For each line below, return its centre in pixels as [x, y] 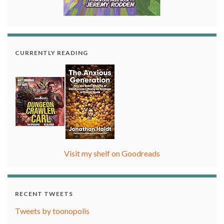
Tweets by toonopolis [52, 210]
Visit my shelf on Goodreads [112, 153]
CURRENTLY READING [51, 52]
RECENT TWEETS [44, 193]
